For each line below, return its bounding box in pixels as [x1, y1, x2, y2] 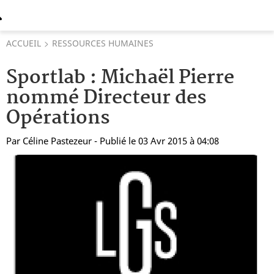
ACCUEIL [6, 37, 41, 49]
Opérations [6, 103, 110, 134]
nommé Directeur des [6, 83, 207, 114]
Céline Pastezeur [23, 135, 92, 147]
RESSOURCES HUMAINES [52, 37, 154, 49]
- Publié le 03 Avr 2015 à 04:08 [94, 135, 219, 147]
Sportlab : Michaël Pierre [6, 62, 234, 94]
